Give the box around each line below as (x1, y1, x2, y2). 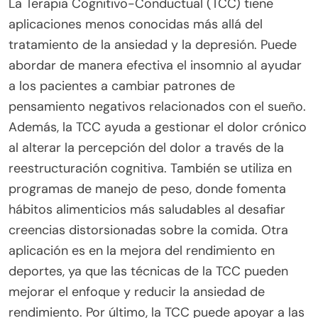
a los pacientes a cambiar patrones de (9, 77, 235, 94)
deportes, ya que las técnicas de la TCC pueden (9, 263, 288, 280)
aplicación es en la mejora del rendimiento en (9, 242, 275, 259)
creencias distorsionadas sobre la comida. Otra (9, 221, 288, 238)
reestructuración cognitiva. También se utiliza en (9, 160, 292, 177)
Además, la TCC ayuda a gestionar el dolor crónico (9, 119, 307, 136)
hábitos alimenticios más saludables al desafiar (9, 201, 285, 218)
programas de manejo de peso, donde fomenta (9, 180, 286, 197)
